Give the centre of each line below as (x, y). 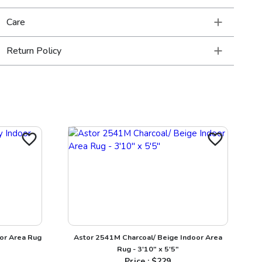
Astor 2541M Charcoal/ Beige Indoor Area (148, 237)
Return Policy (34, 51)
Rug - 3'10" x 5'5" (148, 249)
